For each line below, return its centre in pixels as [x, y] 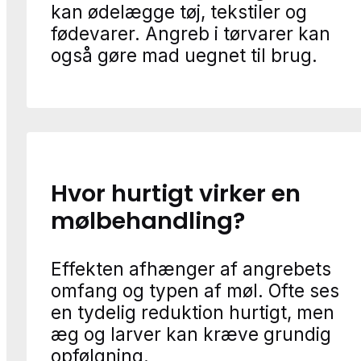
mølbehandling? [148, 220]
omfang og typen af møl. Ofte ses [195, 290]
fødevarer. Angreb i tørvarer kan [191, 33]
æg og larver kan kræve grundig [191, 334]
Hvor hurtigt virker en [176, 193]
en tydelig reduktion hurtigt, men [193, 312]
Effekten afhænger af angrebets [191, 268]
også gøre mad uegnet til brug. [184, 55]
